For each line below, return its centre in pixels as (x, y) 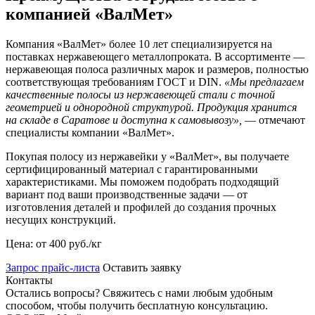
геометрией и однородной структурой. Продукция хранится (151, 108)
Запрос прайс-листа (53, 268)
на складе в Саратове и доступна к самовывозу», (124, 120)
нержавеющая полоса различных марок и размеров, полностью (157, 70)
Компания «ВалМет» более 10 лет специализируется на (139, 44)
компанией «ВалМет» (89, 14)
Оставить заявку (142, 268)
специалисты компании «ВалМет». (90, 133)
